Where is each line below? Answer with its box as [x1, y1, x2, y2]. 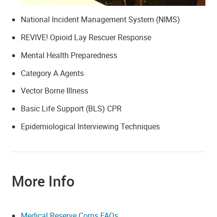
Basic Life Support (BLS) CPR [21, 103, 122, 114]
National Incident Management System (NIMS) [21, 14, 181, 25]
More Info [12, 171, 75, 191]
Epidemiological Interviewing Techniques [21, 121, 160, 132]
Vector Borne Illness [21, 85, 89, 96]
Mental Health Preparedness [21, 49, 118, 61]
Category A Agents [21, 67, 84, 78]
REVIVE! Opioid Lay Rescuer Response [21, 32, 152, 43]
